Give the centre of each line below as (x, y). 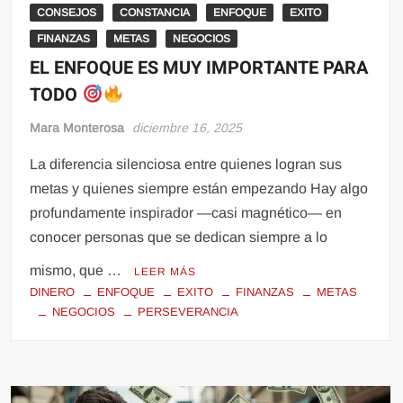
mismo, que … (78, 270)
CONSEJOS (67, 13)
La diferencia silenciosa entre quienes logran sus (186, 164)
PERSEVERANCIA (188, 312)
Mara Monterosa (77, 128)
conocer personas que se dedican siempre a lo (179, 237)
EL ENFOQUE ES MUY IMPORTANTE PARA (199, 68)
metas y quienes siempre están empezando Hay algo (199, 188)
